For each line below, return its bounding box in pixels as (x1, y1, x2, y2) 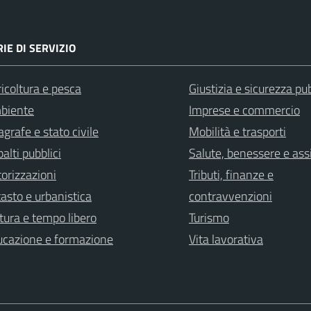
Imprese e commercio (189, 100, 300, 119)
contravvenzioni (189, 186, 272, 205)
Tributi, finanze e (189, 165, 274, 184)
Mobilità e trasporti (189, 121, 286, 141)
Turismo (189, 208, 229, 227)
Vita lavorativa (189, 229, 263, 249)
